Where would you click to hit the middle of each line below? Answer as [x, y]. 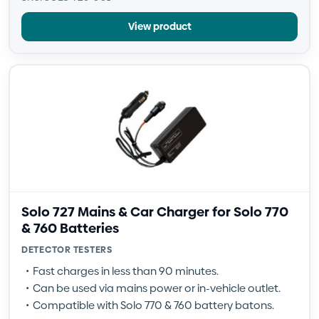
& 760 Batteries [70, 228]
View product [159, 26]
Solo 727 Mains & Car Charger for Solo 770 [155, 212]
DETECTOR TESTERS [67, 250]
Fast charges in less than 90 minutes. [126, 271]
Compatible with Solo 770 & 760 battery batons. [153, 305]
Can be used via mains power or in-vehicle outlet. [157, 288]
